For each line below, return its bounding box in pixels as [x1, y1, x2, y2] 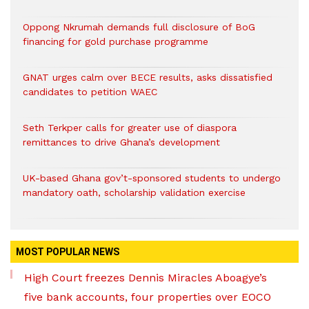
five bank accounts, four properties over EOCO [24, 290, 271, 303]
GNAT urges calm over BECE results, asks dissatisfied [23, 72, 272, 83]
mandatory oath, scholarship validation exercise [23, 187, 246, 198]
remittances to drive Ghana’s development [23, 137, 220, 148]
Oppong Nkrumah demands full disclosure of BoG [23, 21, 255, 32]
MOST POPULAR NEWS [16, 246, 119, 257]
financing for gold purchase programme [23, 36, 208, 47]
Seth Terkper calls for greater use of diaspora [23, 122, 237, 133]
